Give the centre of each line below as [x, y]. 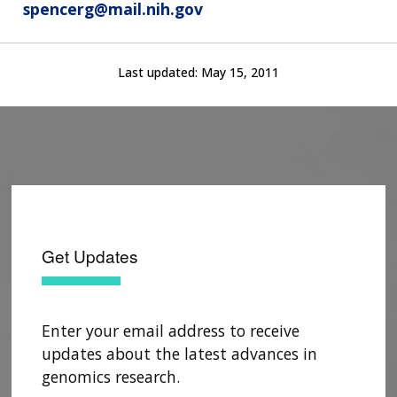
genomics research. [111, 376]
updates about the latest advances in [179, 353]
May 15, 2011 [240, 72]
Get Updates [90, 255]
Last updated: [160, 72]
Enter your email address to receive [171, 330]
